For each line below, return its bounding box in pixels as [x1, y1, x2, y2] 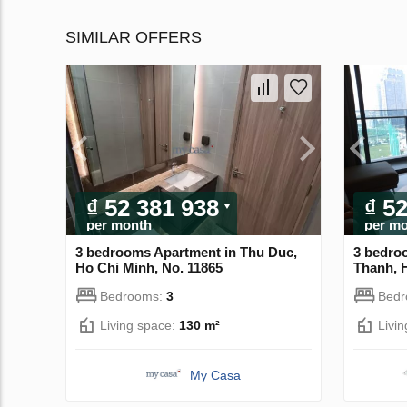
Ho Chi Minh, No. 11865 [75, 259, 223, 275]
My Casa [190, 367, 242, 382]
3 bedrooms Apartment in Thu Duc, [75, 243, 297, 260]
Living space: [100, 317, 179, 333]
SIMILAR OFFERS [65, 28, 202, 47]
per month [86, 216, 152, 233]
